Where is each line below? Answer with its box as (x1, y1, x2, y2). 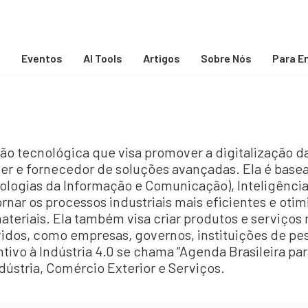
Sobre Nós (201, 52, 252, 65)
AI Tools (83, 52, 122, 65)
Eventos (21, 52, 63, 65)
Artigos (143, 52, 180, 65)
